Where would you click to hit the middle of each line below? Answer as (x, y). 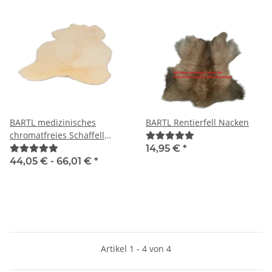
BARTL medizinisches (53, 122)
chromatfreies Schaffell (57, 135)
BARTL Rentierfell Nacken (197, 122)
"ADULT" (27, 148)
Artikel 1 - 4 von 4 (136, 248)
